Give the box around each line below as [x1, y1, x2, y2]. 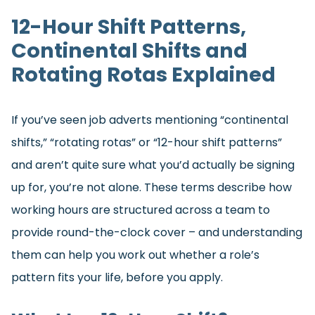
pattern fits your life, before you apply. [11, 269, 223, 286]
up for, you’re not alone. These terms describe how [11, 179, 292, 196]
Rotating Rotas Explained [11, 60, 276, 89]
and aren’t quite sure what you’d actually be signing [11, 157, 295, 174]
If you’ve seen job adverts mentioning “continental [11, 112, 288, 129]
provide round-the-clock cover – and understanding [11, 224, 302, 241]
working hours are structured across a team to [11, 202, 270, 219]
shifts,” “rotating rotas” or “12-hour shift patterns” [11, 134, 282, 151]
